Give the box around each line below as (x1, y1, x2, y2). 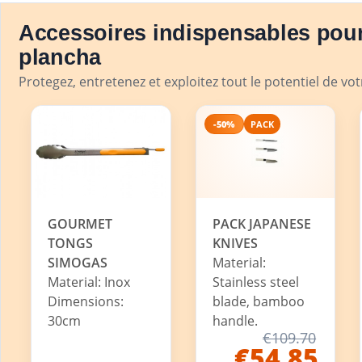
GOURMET (48, 215, 112, 234)
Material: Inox (48, 273, 130, 292)
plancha (19, 44, 102, 69)
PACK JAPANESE (212, 215, 311, 234)
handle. (212, 312, 258, 330)
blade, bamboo (212, 293, 305, 311)
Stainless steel (212, 273, 299, 292)
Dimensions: (48, 293, 124, 311)
